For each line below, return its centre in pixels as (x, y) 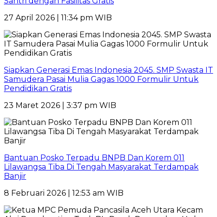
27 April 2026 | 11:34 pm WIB (58, 17)
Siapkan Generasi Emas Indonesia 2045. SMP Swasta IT (108, 70)
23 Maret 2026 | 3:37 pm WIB (60, 105)
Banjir (15, 176)
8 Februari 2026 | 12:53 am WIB (64, 193)
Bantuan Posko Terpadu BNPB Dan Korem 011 (94, 157)
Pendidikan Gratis (38, 88)
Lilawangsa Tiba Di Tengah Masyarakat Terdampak (101, 167)
